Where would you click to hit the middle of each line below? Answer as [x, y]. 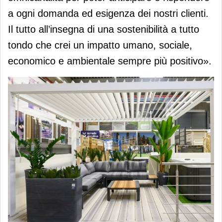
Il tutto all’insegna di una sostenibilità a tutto [104, 29]
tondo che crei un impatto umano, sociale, [100, 45]
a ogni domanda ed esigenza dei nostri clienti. [108, 13]
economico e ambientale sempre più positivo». [110, 61]
